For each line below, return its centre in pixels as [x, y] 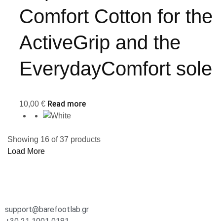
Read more [67, 104]
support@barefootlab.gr [47, 210]
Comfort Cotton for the [116, 17]
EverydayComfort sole [116, 69]
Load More [26, 151]
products [86, 140]
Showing [23, 140]
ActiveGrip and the [100, 43]
